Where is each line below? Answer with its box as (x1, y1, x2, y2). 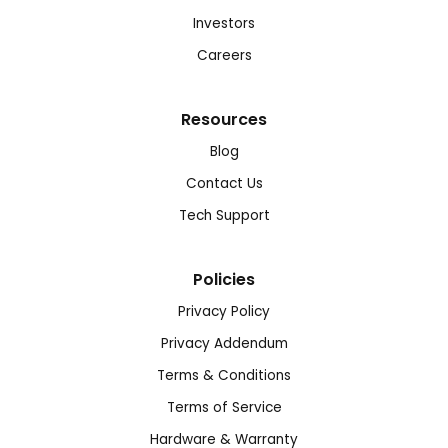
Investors (193, 13, 255, 33)
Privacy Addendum (160, 333, 288, 353)
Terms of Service (166, 397, 282, 417)
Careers (196, 45, 252, 65)
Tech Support (178, 205, 270, 225)
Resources (181, 107, 267, 131)
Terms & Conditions (157, 365, 291, 385)
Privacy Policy (178, 301, 270, 321)
